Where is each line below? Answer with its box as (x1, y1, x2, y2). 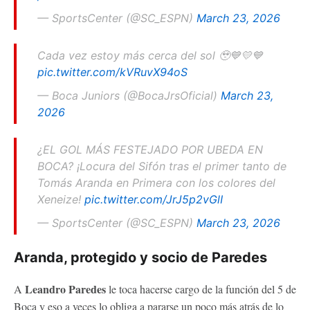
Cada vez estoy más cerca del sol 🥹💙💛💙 (37, 48, 263, 62)
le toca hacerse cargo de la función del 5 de (106, 281, 296, 296)
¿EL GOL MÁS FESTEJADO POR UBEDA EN (37, 142, 263, 156)
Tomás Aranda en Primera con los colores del (37, 175, 275, 190)
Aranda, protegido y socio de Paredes (14, 248, 267, 266)
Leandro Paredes (25, 280, 106, 297)
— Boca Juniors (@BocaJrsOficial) (37, 88, 221, 102)
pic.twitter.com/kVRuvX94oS (37, 64, 188, 79)
